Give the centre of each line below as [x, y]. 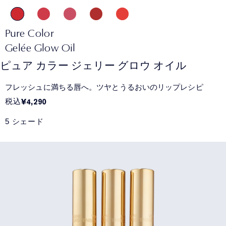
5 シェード [24, 121]
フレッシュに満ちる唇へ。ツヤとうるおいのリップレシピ [104, 87]
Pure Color [30, 33]
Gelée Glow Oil [40, 47]
